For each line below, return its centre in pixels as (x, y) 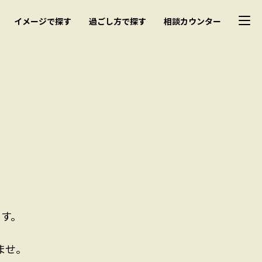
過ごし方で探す (118, 21)
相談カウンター (192, 21)
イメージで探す (43, 21)
